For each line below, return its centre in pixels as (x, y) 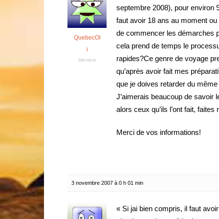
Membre (87, 60)
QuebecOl (87, 38)
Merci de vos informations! (159, 132)
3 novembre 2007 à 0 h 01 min (107, 183)
